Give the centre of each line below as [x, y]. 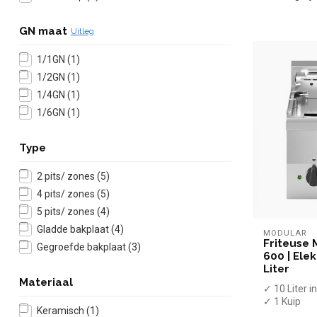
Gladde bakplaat [74, 229]
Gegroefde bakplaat [82, 247]
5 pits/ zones [67, 212]
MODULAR [285, 234]
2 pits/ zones [67, 176]
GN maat [43, 31]
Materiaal [46, 282]
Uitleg [82, 31]
